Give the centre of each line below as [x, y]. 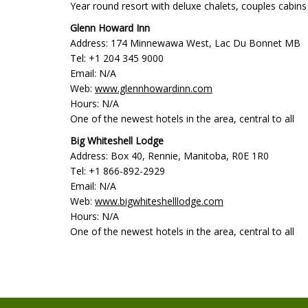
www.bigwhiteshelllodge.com [159, 201]
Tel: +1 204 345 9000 [117, 58]
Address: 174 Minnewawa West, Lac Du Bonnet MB [185, 43]
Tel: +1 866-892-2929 [118, 171]
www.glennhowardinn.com [154, 88]
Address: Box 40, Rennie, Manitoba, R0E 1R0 [169, 156]
